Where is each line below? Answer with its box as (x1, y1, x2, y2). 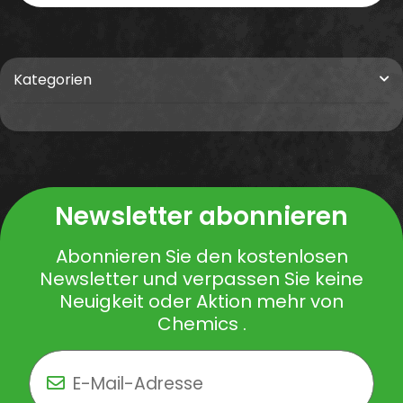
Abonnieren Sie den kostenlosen (55, 243, 348, 269)
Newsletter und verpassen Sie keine (40, 265, 363, 291)
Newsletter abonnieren (55, 198, 348, 234)
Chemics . (157, 310, 246, 336)
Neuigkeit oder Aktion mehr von (59, 288, 344, 314)
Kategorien (13, 68, 92, 90)
